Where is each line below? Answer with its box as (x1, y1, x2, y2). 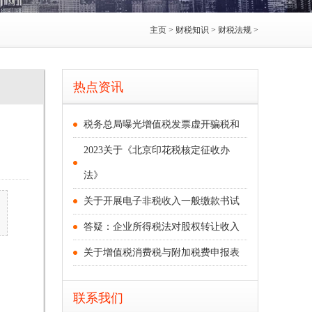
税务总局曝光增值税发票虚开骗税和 (84, 119, 240, 130)
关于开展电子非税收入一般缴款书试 (84, 196, 240, 207)
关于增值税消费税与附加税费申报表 (84, 247, 240, 258)
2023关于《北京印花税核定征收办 (84, 145, 230, 156)
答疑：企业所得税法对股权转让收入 (84, 221, 240, 233)
